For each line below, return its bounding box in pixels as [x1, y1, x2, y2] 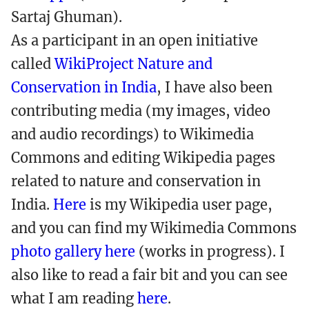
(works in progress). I [135, 243, 285, 260]
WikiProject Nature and [54, 55, 212, 72]
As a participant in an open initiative [11, 32, 258, 49]
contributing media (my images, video [11, 102, 270, 119]
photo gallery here [11, 243, 135, 260]
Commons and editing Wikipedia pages [11, 149, 275, 166]
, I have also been [157, 79, 272, 96]
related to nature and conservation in [11, 172, 261, 190]
